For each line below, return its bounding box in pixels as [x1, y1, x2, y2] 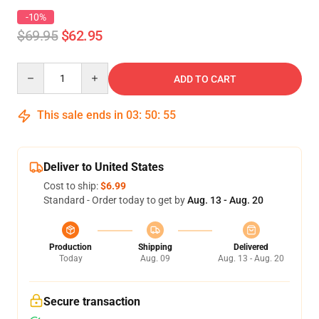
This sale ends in [34, 108, 126, 122]
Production [49, 242, 92, 252]
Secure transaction [43, 295, 140, 308]
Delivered [234, 242, 268, 252]
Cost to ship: [43, 180, 100, 192]
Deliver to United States [43, 160, 164, 174]
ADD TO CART [174, 73, 236, 85]
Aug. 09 [140, 253, 170, 263]
